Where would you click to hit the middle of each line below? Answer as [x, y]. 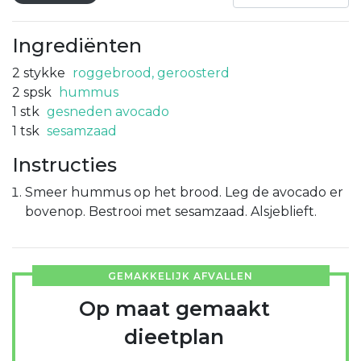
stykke [44, 73]
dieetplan [174, 336]
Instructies [64, 164]
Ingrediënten [77, 45]
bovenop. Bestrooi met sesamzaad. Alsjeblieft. [171, 211]
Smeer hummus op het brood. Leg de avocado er [184, 192]
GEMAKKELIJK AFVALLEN [180, 276]
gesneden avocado [108, 111]
